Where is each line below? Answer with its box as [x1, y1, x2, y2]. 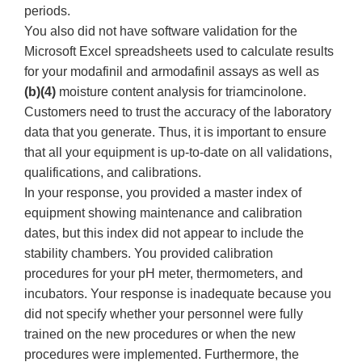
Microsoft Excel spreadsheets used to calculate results [24, 44, 334, 59]
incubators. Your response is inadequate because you [24, 287, 331, 301]
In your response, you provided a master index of [24, 186, 301, 200]
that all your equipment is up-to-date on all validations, [24, 145, 332, 160]
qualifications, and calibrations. [24, 166, 208, 180]
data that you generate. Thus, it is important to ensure [24, 125, 326, 140]
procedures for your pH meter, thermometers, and [24, 267, 303, 281]
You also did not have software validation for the [24, 24, 297, 39]
